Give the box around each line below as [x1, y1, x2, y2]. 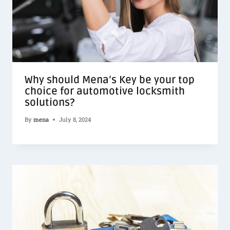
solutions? [25, 97, 74, 109]
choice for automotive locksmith [25, 85, 185, 98]
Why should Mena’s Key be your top [25, 74, 195, 87]
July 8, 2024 [59, 116, 91, 124]
